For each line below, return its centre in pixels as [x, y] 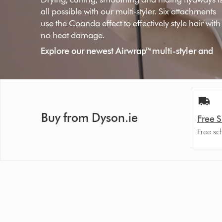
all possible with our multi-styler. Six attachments [129, 11]
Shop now [72, 107]
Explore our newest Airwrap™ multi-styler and [127, 51]
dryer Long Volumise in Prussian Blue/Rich [122, 63]
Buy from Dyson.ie [89, 118]
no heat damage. [73, 35]
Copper [55, 75]
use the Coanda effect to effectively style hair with [131, 23]
